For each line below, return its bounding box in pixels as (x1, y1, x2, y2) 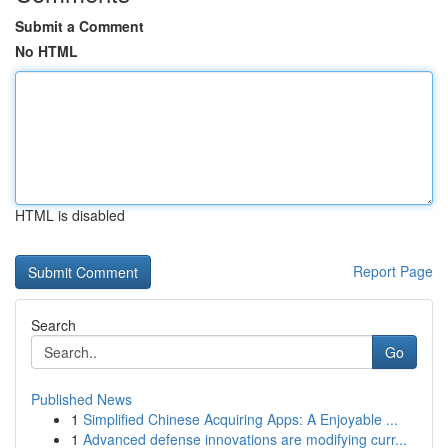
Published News (31, 389, 132, 409)
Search (31, 315, 76, 335)
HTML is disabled (15, 205, 125, 225)
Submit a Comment (15, 16, 144, 36)
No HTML (15, 41, 78, 61)
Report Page (353, 261, 433, 281)
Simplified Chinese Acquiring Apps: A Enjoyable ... (83, 409, 398, 429)
